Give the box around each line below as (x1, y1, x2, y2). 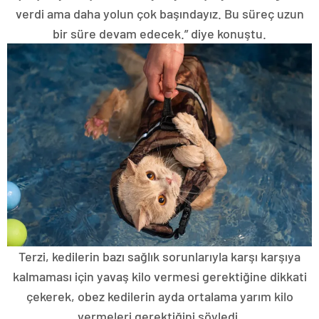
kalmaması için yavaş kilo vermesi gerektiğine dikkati (12, 268, 307, 285)
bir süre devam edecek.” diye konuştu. (53, 25, 266, 41)
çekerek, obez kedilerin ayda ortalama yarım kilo (26, 288, 293, 305)
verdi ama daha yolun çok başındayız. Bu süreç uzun (15, 5, 304, 21)
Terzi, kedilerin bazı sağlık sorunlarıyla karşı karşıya (19, 249, 300, 265)
